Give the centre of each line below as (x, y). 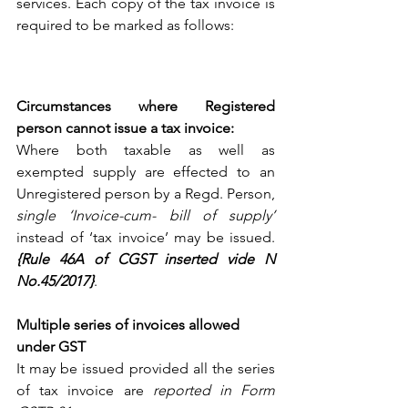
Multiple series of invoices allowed (130, 324)
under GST (51, 346)
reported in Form (214, 390)
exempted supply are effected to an (146, 171)
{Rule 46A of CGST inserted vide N (146, 259)
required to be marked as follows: (127, 25)
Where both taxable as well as (146, 149)
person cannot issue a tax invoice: (127, 127)
